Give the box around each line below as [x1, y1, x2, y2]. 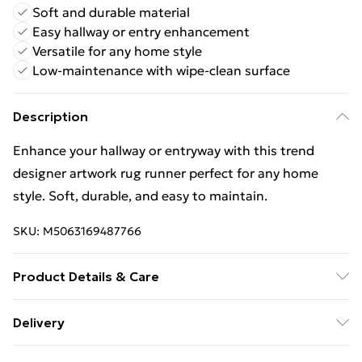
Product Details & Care [13, 268, 159, 284]
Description [13, 108, 88, 124]
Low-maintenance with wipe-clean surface [32, 62, 290, 78]
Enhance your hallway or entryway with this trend [13, 142, 314, 158]
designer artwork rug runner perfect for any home [13, 165, 318, 181]
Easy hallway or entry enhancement [32, 23, 250, 40]
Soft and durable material [32, 4, 190, 20]
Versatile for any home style [32, 43, 202, 59]
